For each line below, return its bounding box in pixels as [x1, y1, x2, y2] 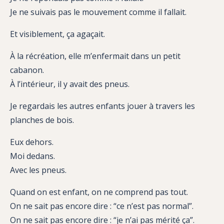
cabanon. [10, 64, 44, 76]
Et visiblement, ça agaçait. [10, 28, 105, 40]
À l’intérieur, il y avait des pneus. [10, 78, 129, 90]
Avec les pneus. [10, 164, 66, 176]
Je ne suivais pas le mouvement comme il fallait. [10, 6, 186, 18]
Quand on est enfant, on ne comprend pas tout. [10, 186, 188, 198]
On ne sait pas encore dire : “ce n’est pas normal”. [10, 200, 193, 212]
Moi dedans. [10, 150, 55, 162]
